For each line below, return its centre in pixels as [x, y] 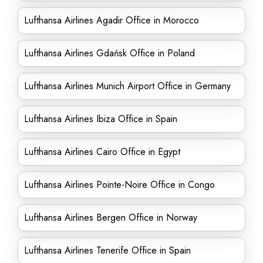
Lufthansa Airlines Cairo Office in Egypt [102, 152]
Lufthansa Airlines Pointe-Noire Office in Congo [119, 185]
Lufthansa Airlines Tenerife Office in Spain [107, 250]
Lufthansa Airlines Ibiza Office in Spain [101, 119]
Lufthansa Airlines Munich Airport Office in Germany [127, 86]
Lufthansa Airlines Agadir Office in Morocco [112, 20]
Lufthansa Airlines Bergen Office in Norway [111, 218]
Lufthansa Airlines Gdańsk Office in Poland [109, 53]
